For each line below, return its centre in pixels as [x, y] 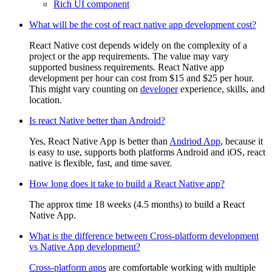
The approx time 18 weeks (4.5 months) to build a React [137, 204]
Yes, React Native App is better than [99, 141]
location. [46, 100]
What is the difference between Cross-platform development [144, 236]
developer [159, 89]
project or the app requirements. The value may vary [129, 56]
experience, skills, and [221, 89]
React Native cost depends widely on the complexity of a [138, 45]
